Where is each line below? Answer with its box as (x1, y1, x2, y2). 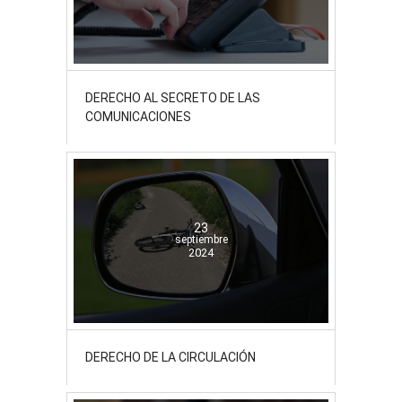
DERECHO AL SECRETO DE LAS (85, 90, 260, 105)
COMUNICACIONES (85, 109, 191, 124)
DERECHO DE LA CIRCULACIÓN (85, 350, 256, 365)
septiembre (174, 232, 228, 246)
